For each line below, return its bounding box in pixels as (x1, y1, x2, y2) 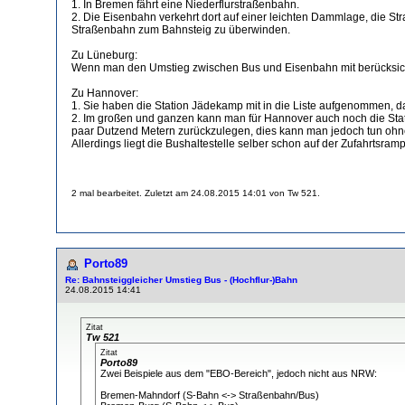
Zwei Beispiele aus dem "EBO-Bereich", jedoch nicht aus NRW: (100, 367, 377, 379)
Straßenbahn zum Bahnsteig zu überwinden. (71, 23, 290, 36)
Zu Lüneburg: (71, 48, 137, 61)
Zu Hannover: (71, 86, 138, 99)
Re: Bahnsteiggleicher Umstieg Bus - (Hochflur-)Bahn (65, 274, 297, 285)
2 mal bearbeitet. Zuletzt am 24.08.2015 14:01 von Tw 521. (71, 187, 320, 198)
